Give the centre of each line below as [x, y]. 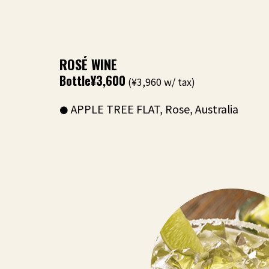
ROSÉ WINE [88, 64]
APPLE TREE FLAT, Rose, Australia [155, 109]
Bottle [75, 80]
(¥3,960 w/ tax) [160, 82]
